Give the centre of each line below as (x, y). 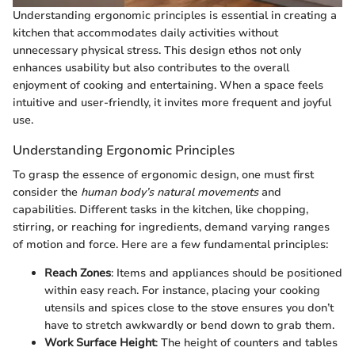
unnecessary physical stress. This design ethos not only (157, 50)
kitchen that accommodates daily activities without (145, 32)
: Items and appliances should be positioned (227, 273)
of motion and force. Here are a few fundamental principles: (170, 244)
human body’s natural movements (170, 192)
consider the (47, 192)
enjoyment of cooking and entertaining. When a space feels (168, 85)
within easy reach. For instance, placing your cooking (182, 290)
